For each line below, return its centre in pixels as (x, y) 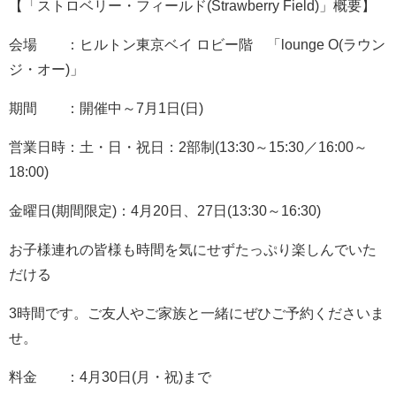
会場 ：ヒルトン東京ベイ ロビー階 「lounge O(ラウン (197, 44)
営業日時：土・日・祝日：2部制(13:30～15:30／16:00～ (188, 147)
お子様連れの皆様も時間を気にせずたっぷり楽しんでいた (193, 249)
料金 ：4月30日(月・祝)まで (110, 377)
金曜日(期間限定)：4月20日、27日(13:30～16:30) (165, 210)
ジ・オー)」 (46, 69)
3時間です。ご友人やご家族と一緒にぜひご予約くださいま (197, 313)
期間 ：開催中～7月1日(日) (106, 108)
